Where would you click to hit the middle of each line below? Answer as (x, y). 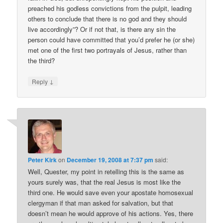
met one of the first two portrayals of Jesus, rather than (108, 50)
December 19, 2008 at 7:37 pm (110, 160)
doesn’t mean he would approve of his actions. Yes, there (111, 213)
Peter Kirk (43, 160)
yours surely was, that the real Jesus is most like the (105, 182)
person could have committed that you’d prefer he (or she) (111, 40)
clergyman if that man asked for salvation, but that (101, 203)
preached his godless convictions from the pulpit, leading (110, 8)
